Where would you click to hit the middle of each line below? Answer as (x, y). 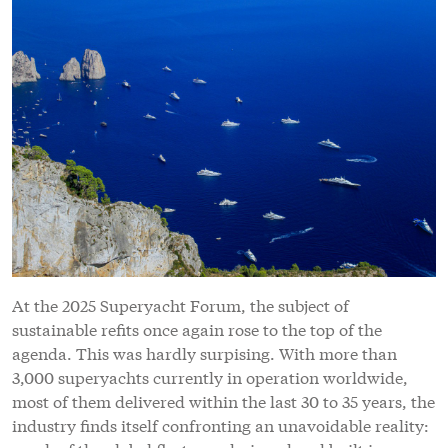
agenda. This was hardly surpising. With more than (204, 352)
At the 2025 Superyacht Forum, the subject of (180, 304)
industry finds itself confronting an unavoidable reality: (220, 424)
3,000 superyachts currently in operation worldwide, (210, 376)
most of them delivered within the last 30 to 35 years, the (223, 400)
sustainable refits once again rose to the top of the (197, 328)
